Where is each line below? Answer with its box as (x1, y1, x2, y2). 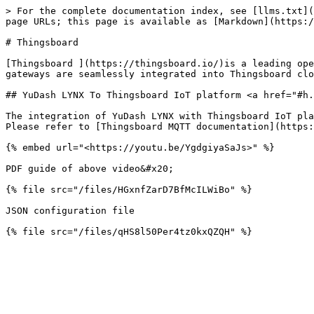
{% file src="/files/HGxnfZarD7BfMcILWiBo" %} (6, 184, 252, 195)
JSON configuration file (6, 205, 135, 216)
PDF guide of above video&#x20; (6, 163, 174, 174)
